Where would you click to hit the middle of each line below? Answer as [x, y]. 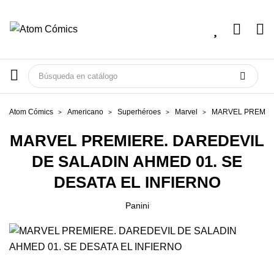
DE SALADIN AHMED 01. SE [137, 161]
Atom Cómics [31, 112]
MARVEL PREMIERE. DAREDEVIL [137, 141]
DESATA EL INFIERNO [137, 182]
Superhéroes [139, 112]
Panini [137, 206]
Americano [85, 112]
